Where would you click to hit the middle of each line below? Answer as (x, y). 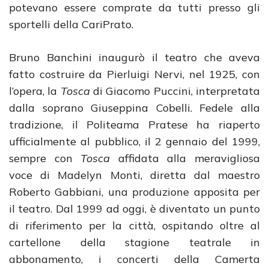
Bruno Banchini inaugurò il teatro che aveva (134, 57)
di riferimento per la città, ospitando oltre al (134, 225)
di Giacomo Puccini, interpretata (177, 91)
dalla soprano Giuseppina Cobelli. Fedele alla (134, 108)
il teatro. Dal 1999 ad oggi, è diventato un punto (134, 209)
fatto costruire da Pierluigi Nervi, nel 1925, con (134, 74)
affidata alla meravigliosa (185, 158)
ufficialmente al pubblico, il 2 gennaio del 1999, (134, 141)
